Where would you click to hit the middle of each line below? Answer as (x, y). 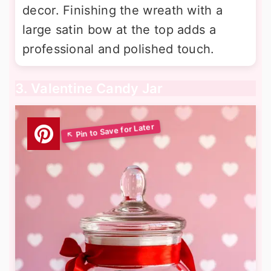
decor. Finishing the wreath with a (123, 10)
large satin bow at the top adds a (119, 30)
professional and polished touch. (119, 49)
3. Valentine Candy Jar (89, 88)
